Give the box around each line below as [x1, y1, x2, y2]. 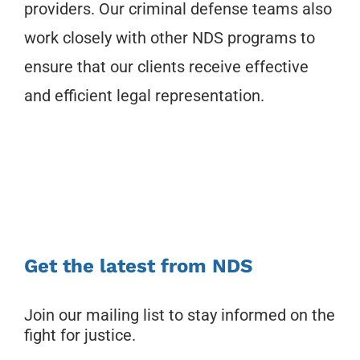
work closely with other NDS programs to [24, 27, 315, 47]
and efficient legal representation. [24, 85, 264, 105]
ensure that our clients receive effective [24, 56, 309, 76]
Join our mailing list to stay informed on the [24, 305, 335, 325]
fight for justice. [24, 325, 136, 345]
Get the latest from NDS [24, 254, 252, 277]
